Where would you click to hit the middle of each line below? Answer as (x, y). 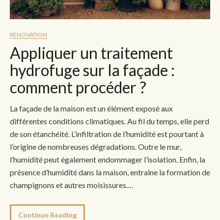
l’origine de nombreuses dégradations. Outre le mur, (96, 147)
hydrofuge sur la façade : (92, 70)
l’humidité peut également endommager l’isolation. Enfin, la (108, 160)
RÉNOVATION (28, 35)
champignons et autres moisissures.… (72, 185)
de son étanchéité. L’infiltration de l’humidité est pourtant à (107, 134)
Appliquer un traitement (91, 53)
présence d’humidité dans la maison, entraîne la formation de (110, 172)
